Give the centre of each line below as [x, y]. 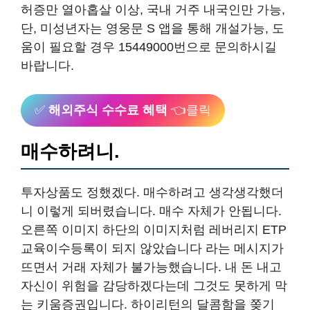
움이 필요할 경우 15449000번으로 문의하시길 [149, 47]
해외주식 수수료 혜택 [108, 110]
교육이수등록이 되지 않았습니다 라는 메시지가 [152, 248]
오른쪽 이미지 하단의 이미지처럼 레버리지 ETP [154, 230]
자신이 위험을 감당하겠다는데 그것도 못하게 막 [154, 286]
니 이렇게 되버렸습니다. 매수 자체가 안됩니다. [151, 211]
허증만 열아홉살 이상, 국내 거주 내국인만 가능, [153, 10]
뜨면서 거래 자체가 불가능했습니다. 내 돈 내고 [151, 267]
